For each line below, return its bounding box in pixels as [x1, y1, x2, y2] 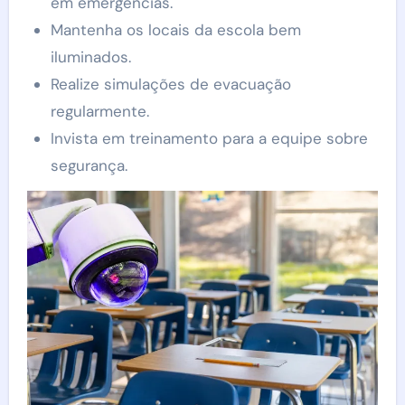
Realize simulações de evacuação [50, 74, 291, 94]
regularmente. [50, 101, 149, 121]
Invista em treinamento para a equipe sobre [50, 128, 368, 148]
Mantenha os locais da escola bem [50, 20, 301, 40]
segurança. [50, 155, 127, 175]
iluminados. [50, 47, 131, 67]
